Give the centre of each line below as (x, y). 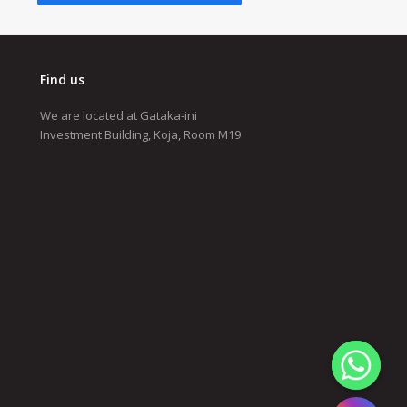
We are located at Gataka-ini (118, 116)
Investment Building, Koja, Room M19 (140, 135)
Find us (62, 80)
